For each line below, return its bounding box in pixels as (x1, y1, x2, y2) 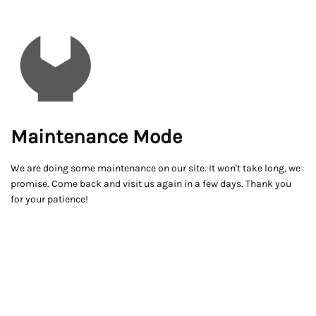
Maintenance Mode (11, 125, 182, 148)
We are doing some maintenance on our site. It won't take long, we (11, 162, 300, 174)
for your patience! (11, 193, 88, 205)
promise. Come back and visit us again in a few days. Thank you (11, 178, 291, 190)
